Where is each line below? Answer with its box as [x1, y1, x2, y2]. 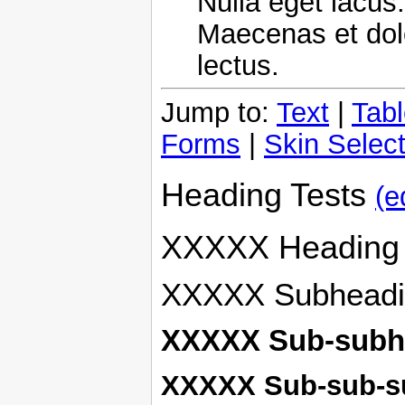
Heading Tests [161, 175, 375, 213]
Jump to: [161, 96, 277, 128]
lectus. [197, 49, 279, 81]
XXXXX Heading [161, 228, 400, 266]
